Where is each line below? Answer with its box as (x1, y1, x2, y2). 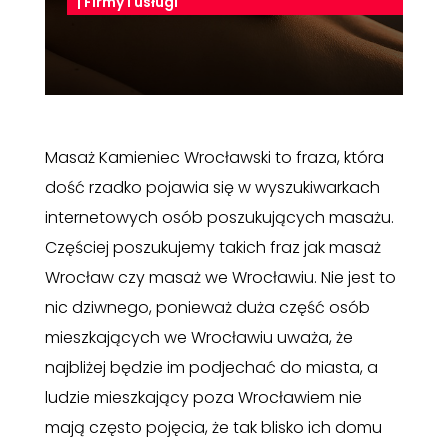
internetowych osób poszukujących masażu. (44, 206, 394, 230)
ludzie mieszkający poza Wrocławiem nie (44, 386, 362, 410)
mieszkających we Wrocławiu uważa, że (44, 326, 353, 350)
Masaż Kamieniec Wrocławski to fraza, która (44, 146, 384, 170)
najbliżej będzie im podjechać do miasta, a (44, 356, 378, 380)
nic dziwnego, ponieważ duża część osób (44, 296, 370, 320)
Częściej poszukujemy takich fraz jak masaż (44, 236, 381, 260)
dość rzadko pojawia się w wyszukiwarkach (44, 176, 380, 200)
